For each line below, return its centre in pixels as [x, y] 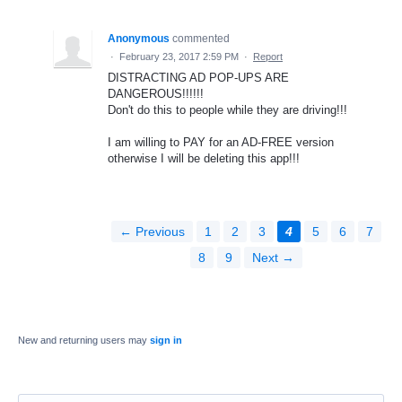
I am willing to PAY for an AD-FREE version [221, 143]
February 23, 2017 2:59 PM [179, 56]
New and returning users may [84, 341]
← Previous [152, 232]
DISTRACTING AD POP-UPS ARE [198, 77]
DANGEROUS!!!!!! [156, 93]
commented [201, 38]
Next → [273, 258]
